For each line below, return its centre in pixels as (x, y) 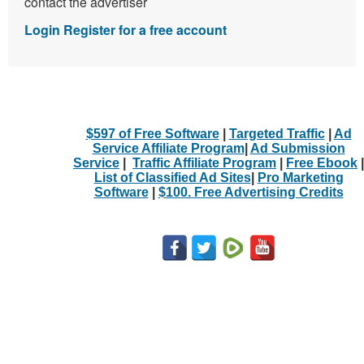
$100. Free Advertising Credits (251, 192)
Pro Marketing (300, 177)
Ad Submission (297, 148)
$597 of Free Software (152, 133)
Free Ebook (322, 162)
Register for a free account (145, 29)
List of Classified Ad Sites (172, 177)
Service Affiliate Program (168, 148)
